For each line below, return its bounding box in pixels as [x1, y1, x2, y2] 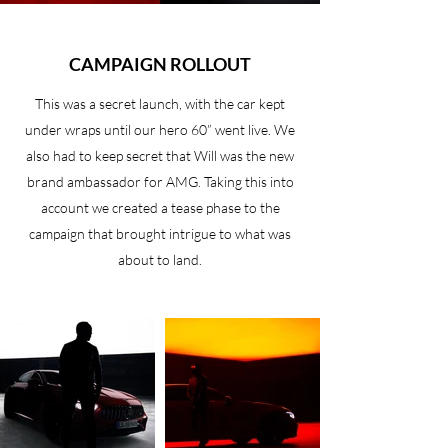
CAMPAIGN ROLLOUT [69, 53, 251, 75]
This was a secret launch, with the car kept [35, 95, 285, 112]
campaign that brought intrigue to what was [29, 225, 291, 242]
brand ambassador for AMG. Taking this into [26, 173, 294, 190]
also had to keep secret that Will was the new [26, 147, 294, 164]
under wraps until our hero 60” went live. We [25, 121, 295, 138]
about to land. [118, 251, 202, 268]
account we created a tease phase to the [40, 199, 280, 216]
